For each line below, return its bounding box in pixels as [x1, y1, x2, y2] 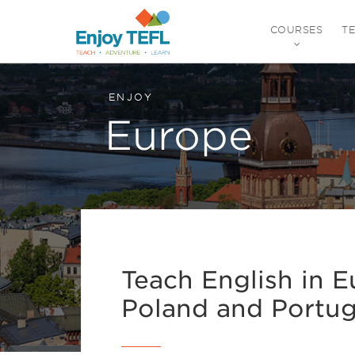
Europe [105, 112, 253, 159]
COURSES [269, 23, 323, 36]
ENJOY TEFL [75, 55, 187, 75]
